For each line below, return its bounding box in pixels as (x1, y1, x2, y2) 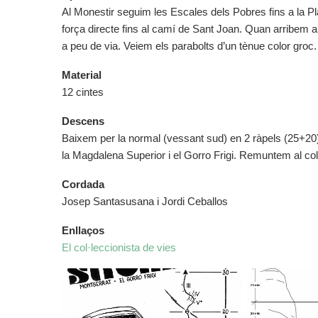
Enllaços (62, 224, 104, 236)
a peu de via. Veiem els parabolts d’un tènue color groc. (62, 40, 317, 52)
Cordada (62, 178, 104, 190)
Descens (62, 115, 104, 127)
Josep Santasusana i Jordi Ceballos (62, 195, 228, 207)
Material (62, 69, 102, 81)
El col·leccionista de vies (62, 241, 176, 253)
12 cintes (62, 86, 104, 98)
